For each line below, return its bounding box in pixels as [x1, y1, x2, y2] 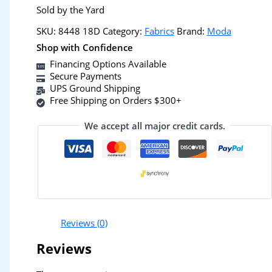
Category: [102, 24, 144, 37]
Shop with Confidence [36, 41, 133, 53]
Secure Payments [49, 70, 121, 83]
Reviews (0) [60, 216, 107, 229]
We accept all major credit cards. [84, 119, 225, 132]
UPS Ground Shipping [49, 82, 140, 95]
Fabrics [144, 24, 174, 37]
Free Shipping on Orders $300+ [49, 94, 182, 107]
